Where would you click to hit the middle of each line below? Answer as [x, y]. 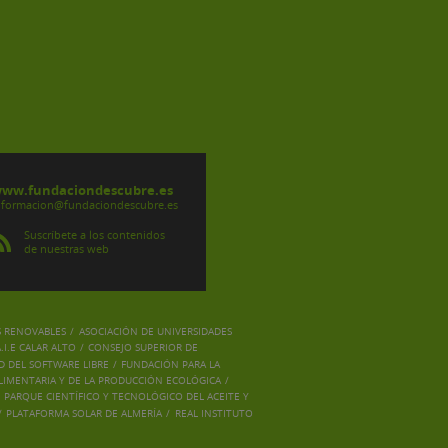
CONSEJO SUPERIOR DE [143, 347]
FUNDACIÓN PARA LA [171, 363]
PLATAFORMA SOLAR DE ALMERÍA [84, 412]
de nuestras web [67, 248]
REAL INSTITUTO [213, 412]
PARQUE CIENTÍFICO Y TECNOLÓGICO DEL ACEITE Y [126, 396]
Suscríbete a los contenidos [95, 234]
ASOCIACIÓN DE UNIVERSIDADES [155, 331]
